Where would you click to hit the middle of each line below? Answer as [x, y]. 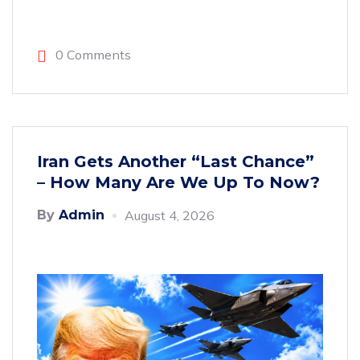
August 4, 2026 [170, 215]
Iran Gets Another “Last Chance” [176, 162]
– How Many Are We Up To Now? [178, 182]
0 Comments [92, 55]
